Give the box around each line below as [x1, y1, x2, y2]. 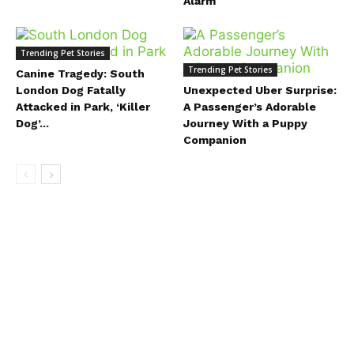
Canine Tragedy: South [16, 66, 145, 80]
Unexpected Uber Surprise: [183, 83, 337, 96]
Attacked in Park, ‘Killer [16, 100, 150, 113]
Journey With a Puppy [183, 116, 307, 130]
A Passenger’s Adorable [183, 100, 316, 113]
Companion [183, 133, 247, 146]
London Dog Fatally [16, 83, 126, 96]
